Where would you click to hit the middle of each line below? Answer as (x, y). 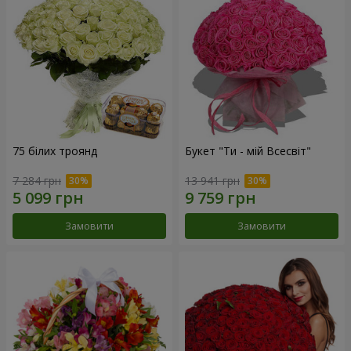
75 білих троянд (55, 150)
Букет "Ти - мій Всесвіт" (248, 150)
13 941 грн (212, 181)
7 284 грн (37, 181)
